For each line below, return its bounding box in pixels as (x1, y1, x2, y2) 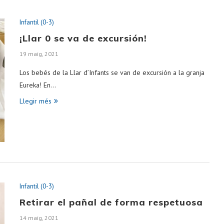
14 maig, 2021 (19, 213, 58, 221)
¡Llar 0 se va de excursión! (19, 32, 147, 44)
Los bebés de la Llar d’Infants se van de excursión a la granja (19, 67, 204, 77)
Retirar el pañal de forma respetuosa (19, 196, 203, 208)
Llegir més (19, 96, 51, 105)
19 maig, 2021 (19, 49, 58, 57)
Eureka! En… (19, 80, 56, 89)
